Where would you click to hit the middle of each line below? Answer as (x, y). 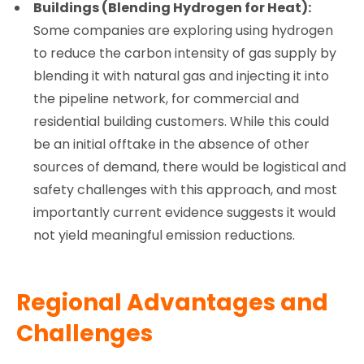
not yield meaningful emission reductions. (165, 235)
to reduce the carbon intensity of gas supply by (185, 53)
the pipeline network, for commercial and (167, 98)
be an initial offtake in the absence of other (172, 144)
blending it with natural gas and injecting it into (182, 76)
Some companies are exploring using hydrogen (184, 30)
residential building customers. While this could (182, 121)
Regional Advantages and (172, 302)
